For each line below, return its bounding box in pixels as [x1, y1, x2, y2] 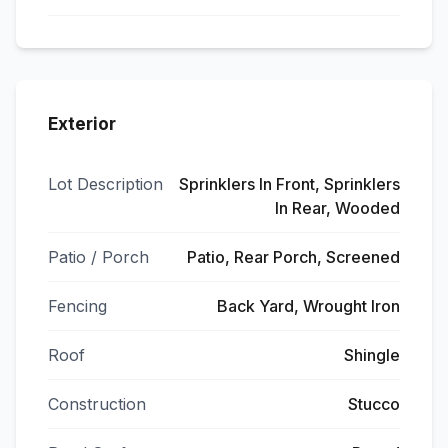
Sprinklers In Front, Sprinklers [179, 174, 400, 194]
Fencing [48, 296, 107, 316]
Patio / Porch [48, 247, 149, 267]
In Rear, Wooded [275, 198, 400, 218]
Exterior [48, 114, 116, 134]
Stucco [348, 394, 400, 414]
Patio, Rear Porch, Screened [187, 247, 400, 267]
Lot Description [48, 174, 163, 194]
